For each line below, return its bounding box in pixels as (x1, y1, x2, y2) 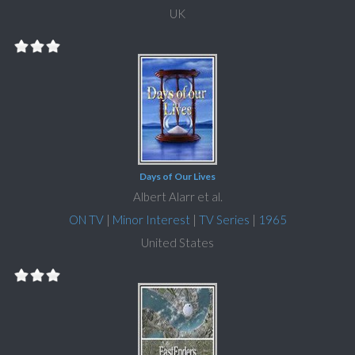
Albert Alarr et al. (132, 189, 223, 204)
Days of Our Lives (139, 170, 216, 183)
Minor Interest (112, 212, 190, 227)
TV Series (198, 212, 250, 227)
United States (141, 235, 214, 250)
